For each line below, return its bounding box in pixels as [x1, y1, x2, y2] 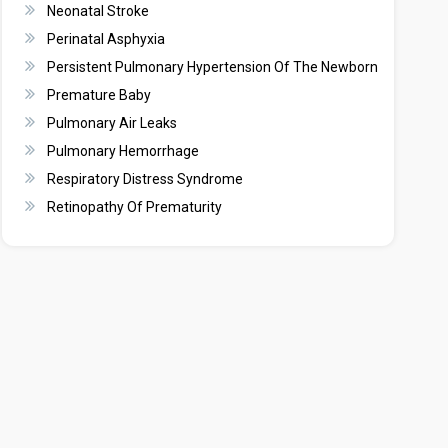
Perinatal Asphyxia [47, 31, 165, 47]
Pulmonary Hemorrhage [47, 143, 199, 159]
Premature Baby [47, 87, 151, 103]
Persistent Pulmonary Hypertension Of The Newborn [47, 59, 378, 75]
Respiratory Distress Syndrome [47, 171, 243, 187]
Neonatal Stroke [47, 3, 149, 19]
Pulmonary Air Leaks [47, 115, 177, 131]
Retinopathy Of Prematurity [47, 199, 222, 215]
